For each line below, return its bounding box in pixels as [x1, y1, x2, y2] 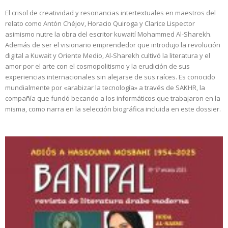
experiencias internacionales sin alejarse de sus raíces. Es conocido [5, 72, 215, 81]
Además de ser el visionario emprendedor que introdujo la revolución [5, 40, 220, 49]
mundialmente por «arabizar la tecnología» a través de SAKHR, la [5, 82, 205, 92]
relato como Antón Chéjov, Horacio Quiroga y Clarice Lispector [5, 18, 195, 28]
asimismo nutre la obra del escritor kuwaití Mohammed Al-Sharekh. [5, 29, 212, 39]
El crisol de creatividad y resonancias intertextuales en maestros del [5, 8, 216, 17]
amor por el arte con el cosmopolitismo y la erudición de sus [5, 61, 190, 71]
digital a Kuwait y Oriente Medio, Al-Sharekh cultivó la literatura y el [5, 50, 210, 60]
